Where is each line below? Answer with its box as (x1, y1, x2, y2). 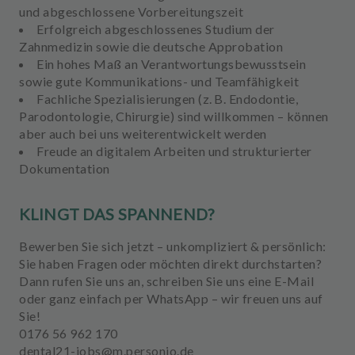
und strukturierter (205, 143, 312, 158)
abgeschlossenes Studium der (105, 21, 275, 36)
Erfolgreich (36, 21, 105, 36)
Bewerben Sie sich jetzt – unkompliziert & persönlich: (19, 239, 326, 254)
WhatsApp (147, 291, 208, 306)
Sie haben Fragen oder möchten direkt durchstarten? (19, 256, 322, 271)
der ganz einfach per (26, 291, 147, 306)
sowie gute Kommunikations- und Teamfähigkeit (19, 74, 302, 89)
